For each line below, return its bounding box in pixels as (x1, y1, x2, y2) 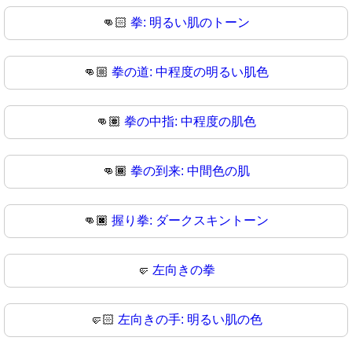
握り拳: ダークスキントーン (112, 214, 269, 228)
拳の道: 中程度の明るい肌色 (112, 65, 269, 79)
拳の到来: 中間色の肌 (130, 164, 250, 178)
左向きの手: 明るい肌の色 (118, 313, 262, 327)
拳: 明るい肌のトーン (130, 16, 250, 30)
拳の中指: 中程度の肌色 (124, 115, 256, 129)
